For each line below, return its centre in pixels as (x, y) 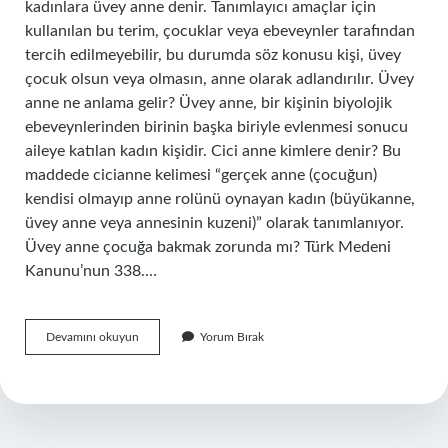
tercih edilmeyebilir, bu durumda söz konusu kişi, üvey (213, 55)
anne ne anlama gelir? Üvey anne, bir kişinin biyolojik (208, 103)
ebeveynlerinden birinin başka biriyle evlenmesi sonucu (216, 127)
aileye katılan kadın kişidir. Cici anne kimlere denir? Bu (213, 151)
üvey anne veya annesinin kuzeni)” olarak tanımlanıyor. (214, 223)
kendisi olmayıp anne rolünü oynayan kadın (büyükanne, (220, 199)
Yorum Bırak (232, 337)
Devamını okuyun (92, 337)
